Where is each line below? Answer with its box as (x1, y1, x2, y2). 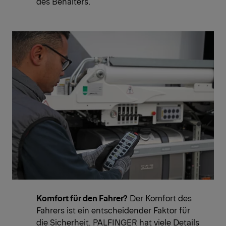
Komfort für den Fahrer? (36, 192, 128, 204)
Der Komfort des (128, 192, 192, 204)
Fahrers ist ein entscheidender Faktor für (36, 204, 190, 216)
